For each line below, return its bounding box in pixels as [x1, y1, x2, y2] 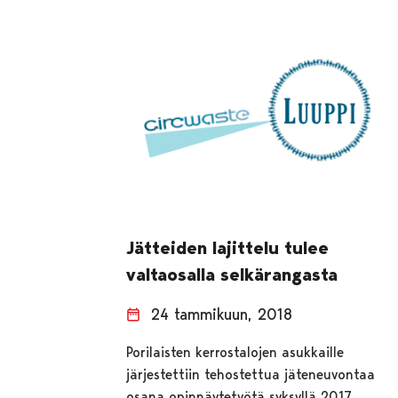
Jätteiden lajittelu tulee [126, 236, 330, 259]
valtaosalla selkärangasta [126, 263, 338, 285]
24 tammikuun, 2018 [151, 304, 293, 323]
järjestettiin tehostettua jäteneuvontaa [126, 365, 376, 383]
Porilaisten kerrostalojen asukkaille [126, 343, 345, 361]
